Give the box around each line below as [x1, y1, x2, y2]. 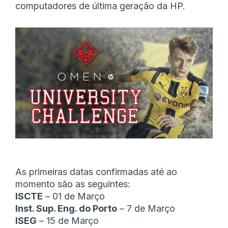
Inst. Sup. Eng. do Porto [15, 203, 117, 214]
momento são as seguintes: [15, 179, 130, 190]
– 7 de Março [117, 203, 175, 214]
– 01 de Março [43, 191, 105, 202]
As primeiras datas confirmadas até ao [15, 166, 177, 178]
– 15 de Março [37, 215, 99, 226]
